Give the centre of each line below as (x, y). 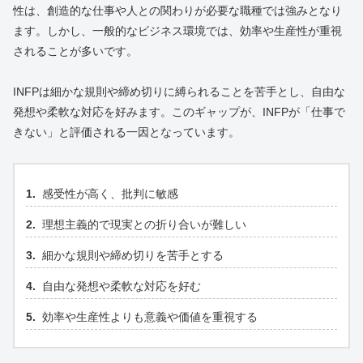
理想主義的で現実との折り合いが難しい (144, 225)
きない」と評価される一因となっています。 (126, 132)
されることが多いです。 (75, 51)
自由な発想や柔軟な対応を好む (122, 286)
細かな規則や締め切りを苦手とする (133, 256)
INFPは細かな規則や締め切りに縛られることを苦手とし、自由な (179, 92)
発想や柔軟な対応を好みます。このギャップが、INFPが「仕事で (179, 112)
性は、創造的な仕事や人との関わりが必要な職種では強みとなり (177, 11)
